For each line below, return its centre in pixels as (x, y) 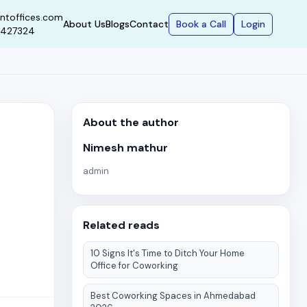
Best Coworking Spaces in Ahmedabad (173, 296)
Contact (149, 24)
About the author (131, 122)
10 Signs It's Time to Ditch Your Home (168, 253)
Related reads (121, 225)
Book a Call (201, 24)
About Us (84, 24)
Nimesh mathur (125, 148)
